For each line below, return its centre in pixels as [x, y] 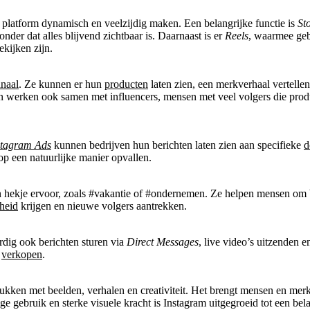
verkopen [22, 254]
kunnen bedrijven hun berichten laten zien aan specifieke [177, 145]
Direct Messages [163, 241]
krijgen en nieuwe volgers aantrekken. [102, 206]
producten [126, 84]
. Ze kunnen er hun [62, 84]
